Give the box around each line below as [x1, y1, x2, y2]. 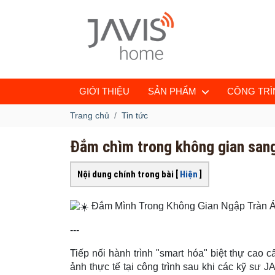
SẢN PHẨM [148, 86, 196, 97]
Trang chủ [70, 110, 109, 121]
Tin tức [122, 110, 148, 121]
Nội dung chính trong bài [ [77, 169, 180, 180]
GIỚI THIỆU [79, 86, 130, 97]
